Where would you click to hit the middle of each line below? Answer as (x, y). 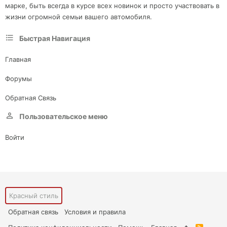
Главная (18, 60)
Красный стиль (34, 196)
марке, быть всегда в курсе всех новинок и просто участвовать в (112, 6)
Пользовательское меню (64, 117)
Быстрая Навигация (55, 39)
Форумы (18, 79)
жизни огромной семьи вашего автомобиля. (79, 17)
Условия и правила (95, 212)
